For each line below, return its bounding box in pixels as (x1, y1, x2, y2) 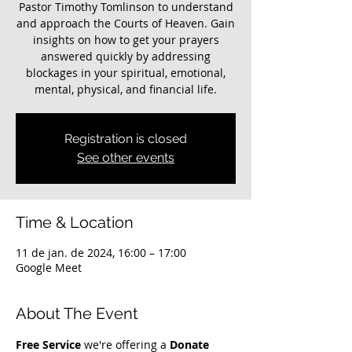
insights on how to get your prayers (32, 32, 219, 47)
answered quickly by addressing (41, 49, 211, 64)
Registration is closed (64, 131, 187, 146)
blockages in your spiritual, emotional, (26, 65, 225, 80)
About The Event (16, 304, 138, 323)
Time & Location (16, 213, 134, 232)
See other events (77, 150, 174, 165)
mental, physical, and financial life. (35, 82, 217, 97)
